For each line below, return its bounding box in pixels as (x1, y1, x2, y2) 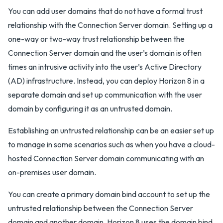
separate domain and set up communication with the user (8, 90, 202, 100)
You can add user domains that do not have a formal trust (8, 6, 203, 16)
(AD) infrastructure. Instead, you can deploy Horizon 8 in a (8, 76, 205, 86)
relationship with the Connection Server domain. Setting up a (8, 20, 213, 30)
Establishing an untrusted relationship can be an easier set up (8, 125, 214, 135)
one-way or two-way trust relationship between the (8, 34, 185, 44)
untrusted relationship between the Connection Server (8, 203, 193, 213)
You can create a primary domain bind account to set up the (8, 189, 210, 199)
